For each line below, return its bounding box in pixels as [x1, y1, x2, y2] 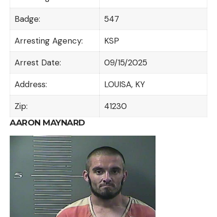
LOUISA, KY [104, 78, 145, 90]
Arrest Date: [14, 57, 61, 68]
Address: [14, 78, 47, 90]
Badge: [14, 13, 40, 24]
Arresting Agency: [14, 35, 83, 46]
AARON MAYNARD [10, 117, 85, 127]
